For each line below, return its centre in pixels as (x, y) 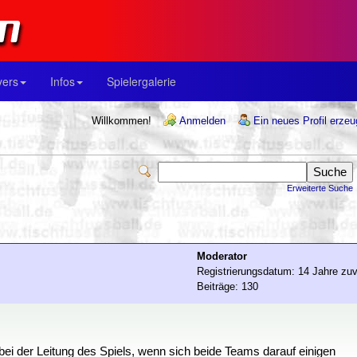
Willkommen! (122, 121)
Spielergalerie (141, 81)
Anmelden (202, 121)
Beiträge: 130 (228, 286)
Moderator (222, 256)
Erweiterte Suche (320, 188)
